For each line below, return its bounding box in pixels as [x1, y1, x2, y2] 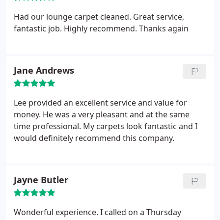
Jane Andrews [14, 64, 74, 76]
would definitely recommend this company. [14, 133, 174, 143]
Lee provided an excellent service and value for [14, 97, 187, 108]
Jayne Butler [14, 174, 68, 186]
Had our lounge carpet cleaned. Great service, [14, 11, 184, 22]
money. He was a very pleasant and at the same [14, 109, 190, 120]
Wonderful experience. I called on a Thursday [14, 207, 181, 218]
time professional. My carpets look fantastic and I [14, 121, 197, 132]
